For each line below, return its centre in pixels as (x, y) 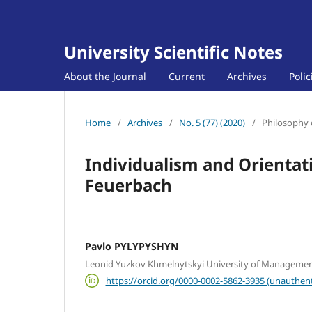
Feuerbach (128, 185)
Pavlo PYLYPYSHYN (132, 246)
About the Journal (105, 76)
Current (187, 76)
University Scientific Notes (173, 52)
